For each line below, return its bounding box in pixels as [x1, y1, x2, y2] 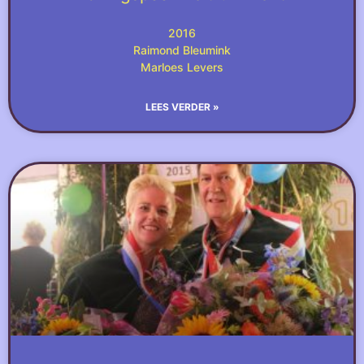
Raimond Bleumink [133, 43, 231, 57]
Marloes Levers [141, 60, 223, 74]
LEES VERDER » [145, 101, 219, 113]
